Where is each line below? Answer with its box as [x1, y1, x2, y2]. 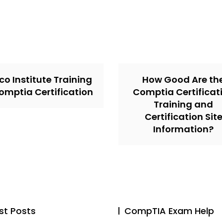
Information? [153, 123, 214, 135]
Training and [154, 98, 214, 111]
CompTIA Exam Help [124, 205, 214, 217]
